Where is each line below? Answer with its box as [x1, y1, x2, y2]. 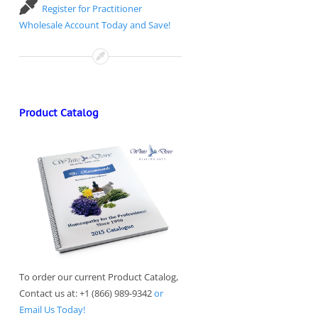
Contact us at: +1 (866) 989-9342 [19, 287, 154, 300]
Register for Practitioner [42, 2, 142, 16]
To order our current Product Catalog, [19, 270, 178, 284]
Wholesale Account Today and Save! [19, 18, 170, 32]
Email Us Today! [19, 303, 85, 317]
